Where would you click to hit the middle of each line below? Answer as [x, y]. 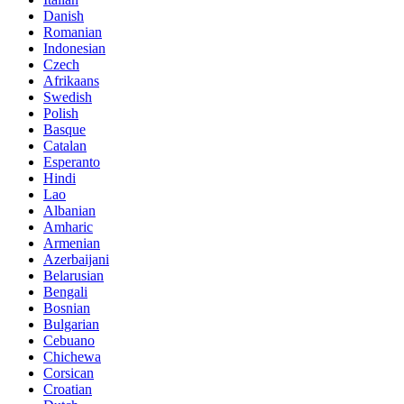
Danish [64, 15]
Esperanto [72, 161]
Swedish [68, 96]
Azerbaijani [76, 259]
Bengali [65, 291]
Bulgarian [71, 324]
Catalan [65, 145]
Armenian [72, 243]
